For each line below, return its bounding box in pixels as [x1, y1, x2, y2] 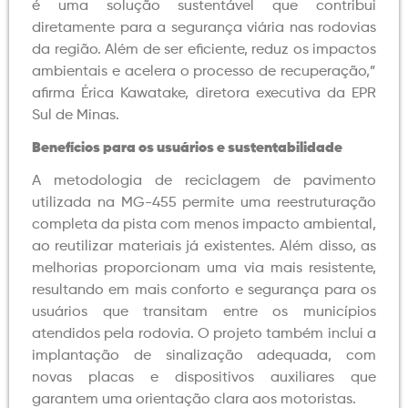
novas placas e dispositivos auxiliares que [32, 370, 376, 385]
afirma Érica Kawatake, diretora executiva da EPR [32, 86, 376, 101]
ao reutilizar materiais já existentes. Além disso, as [32, 239, 376, 254]
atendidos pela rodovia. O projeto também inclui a [32, 326, 376, 342]
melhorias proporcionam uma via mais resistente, [32, 260, 376, 276]
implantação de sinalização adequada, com [32, 348, 376, 363]
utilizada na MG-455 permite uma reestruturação [32, 195, 376, 210]
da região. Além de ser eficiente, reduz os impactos [32, 42, 376, 57]
